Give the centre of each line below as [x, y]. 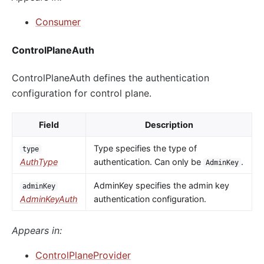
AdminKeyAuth [49, 199]
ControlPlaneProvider [83, 255]
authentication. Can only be [148, 162]
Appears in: [37, 230]
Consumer [58, 22]
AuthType [39, 162]
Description [169, 125]
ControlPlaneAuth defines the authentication [110, 78]
